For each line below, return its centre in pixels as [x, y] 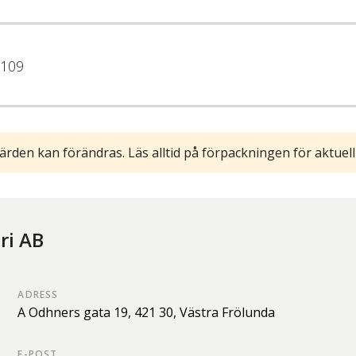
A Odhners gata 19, [76, 312]
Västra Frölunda [228, 312]
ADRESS [38, 294]
